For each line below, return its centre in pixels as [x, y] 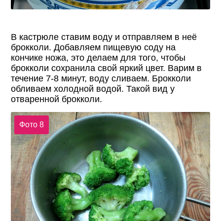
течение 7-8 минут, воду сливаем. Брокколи [101, 79]
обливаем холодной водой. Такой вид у [93, 89]
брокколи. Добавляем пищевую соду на [93, 48]
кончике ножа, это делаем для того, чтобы [98, 58]
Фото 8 [31, 124]
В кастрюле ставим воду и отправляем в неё [104, 37]
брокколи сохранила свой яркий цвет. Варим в [107, 68]
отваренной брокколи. [57, 99]
